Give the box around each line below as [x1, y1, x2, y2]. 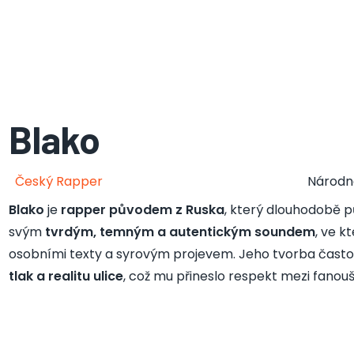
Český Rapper [14, 172, 103, 190]
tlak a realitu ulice [8, 267, 123, 285]
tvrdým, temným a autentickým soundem [44, 223, 315, 241]
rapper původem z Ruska [60, 201, 224, 219]
